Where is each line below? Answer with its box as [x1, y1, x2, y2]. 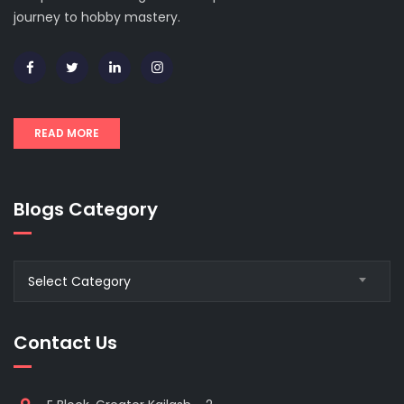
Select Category [28, 271, 131, 290]
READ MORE [34, 125, 99, 142]
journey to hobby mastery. [14, 8, 180, 27]
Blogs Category [14, 196, 158, 222]
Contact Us [14, 329, 117, 355]
